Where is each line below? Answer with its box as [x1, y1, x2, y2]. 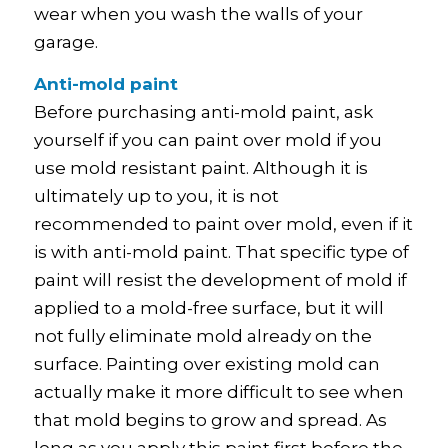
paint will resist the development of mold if [33, 270, 407, 291]
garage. [33, 31, 98, 52]
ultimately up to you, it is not [33, 186, 279, 207]
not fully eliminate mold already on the [33, 326, 372, 347]
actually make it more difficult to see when [33, 382, 404, 403]
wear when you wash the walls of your [33, 3, 363, 24]
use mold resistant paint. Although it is [33, 158, 368, 179]
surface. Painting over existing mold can [33, 354, 380, 375]
